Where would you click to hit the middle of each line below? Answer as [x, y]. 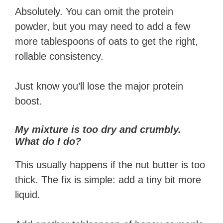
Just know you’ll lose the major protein [99, 86]
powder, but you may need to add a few [103, 27]
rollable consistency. [59, 56]
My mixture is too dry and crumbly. [98, 130]
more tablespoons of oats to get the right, [107, 42]
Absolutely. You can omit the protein [94, 12]
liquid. [28, 195]
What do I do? [48, 142]
